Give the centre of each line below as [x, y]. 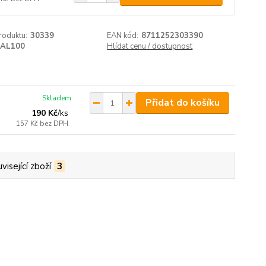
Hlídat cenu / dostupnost [150, 46]
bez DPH [54, 123]
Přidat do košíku [182, 103]
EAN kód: [123, 36]
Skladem [57, 98]
